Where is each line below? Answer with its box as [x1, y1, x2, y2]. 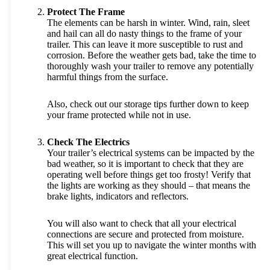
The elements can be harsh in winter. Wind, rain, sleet [47, 17, 250, 28]
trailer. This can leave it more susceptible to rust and [47, 39, 243, 49]
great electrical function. [47, 251, 138, 261]
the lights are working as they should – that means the [47, 180, 250, 190]
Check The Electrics [47, 137, 130, 147]
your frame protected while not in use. [47, 110, 191, 120]
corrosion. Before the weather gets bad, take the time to [47, 50, 256, 60]
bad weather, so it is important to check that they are [47, 159, 243, 169]
